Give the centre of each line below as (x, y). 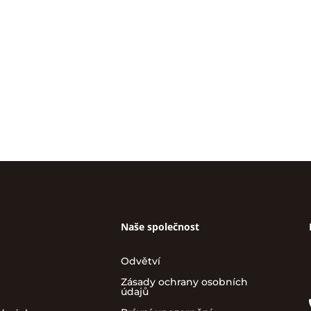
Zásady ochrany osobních (185, 281)
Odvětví (141, 261)
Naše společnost (160, 226)
